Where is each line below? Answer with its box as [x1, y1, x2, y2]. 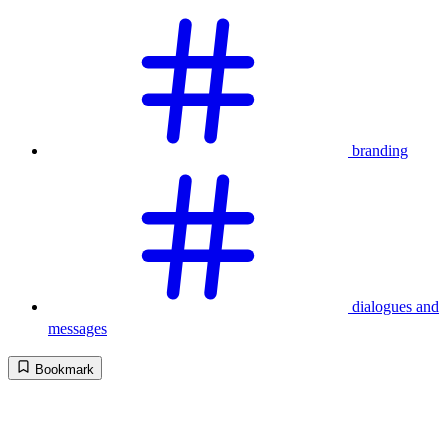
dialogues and [352, 297, 439, 315]
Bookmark [35, 361, 94, 377]
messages [48, 319, 107, 337]
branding [352, 141, 408, 159]
